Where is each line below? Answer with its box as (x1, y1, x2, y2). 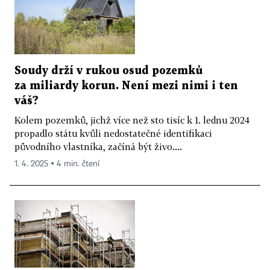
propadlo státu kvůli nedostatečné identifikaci (14, 127, 212, 139)
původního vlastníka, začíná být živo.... (14, 140, 182, 152)
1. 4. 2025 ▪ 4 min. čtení (14, 159, 99, 168)
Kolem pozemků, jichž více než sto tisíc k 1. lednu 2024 (14, 114, 250, 125)
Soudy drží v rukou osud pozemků (14, 65, 202, 76)
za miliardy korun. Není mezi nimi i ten (14, 80, 238, 91)
